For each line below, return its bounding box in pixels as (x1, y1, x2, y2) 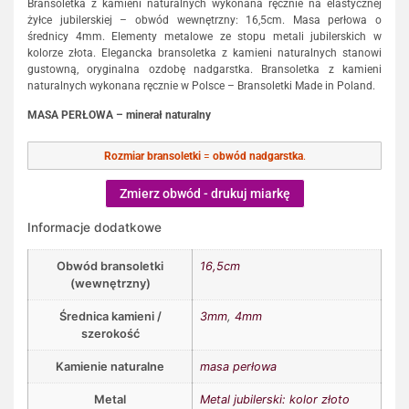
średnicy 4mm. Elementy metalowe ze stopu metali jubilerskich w (27, 29, 382, 43)
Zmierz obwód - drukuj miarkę (119, 185, 290, 201)
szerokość (80, 326, 140, 341)
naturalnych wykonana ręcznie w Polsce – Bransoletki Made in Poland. (27, 79, 375, 92)
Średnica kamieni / (58, 309, 162, 323)
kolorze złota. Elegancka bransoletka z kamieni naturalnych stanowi (27, 46, 382, 59)
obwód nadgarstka (212, 149, 303, 163)
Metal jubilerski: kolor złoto (200, 392, 350, 406)
